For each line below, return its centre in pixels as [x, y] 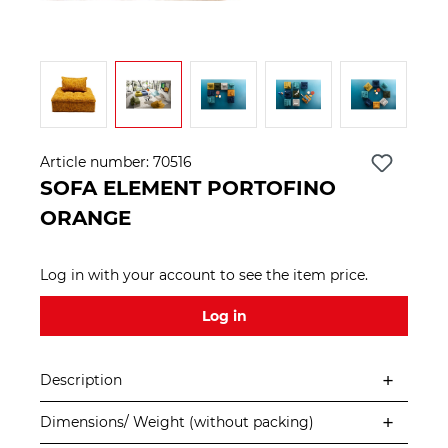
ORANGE [85, 218]
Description [81, 380]
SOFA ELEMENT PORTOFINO [188, 188]
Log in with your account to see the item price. [204, 275]
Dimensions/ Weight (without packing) [177, 422]
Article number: [96, 162]
